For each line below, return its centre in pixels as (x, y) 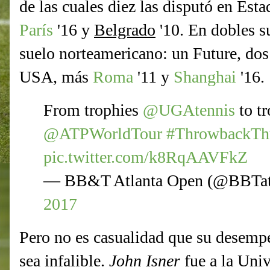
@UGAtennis (189, 110)
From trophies (93, 110)
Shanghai (205, 77)
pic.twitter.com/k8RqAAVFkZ (146, 157)
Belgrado (125, 30)
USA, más (56, 77)
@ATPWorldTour (103, 134)
